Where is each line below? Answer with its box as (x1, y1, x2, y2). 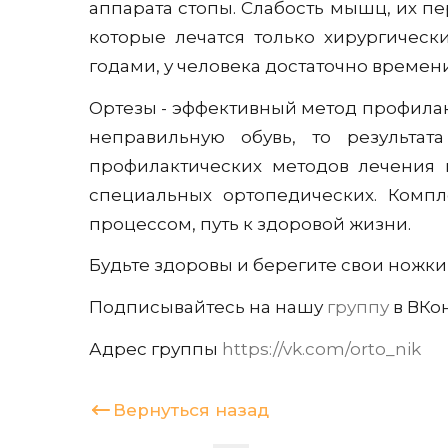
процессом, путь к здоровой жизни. (89, 213, 411, 234)
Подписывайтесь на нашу (89, 297, 327, 318)
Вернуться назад (113, 399, 269, 420)
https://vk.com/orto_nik (222, 338, 421, 359)
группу (327, 297, 389, 318)
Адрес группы (89, 338, 222, 359)
